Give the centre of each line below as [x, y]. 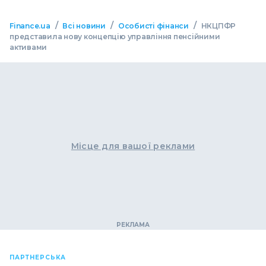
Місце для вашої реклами [133, 146]
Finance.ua [30, 26]
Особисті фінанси [153, 26]
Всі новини [84, 26]
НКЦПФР [218, 26]
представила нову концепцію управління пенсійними [115, 37]
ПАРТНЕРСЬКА [38, 258]
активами [28, 47]
